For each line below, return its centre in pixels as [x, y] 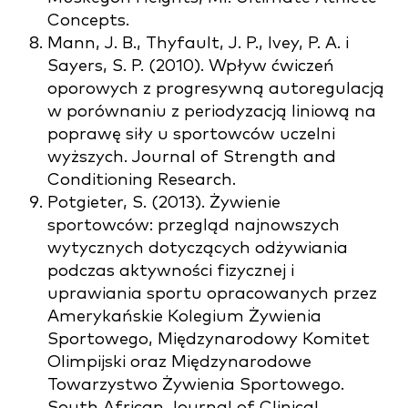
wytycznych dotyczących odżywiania [198, 249]
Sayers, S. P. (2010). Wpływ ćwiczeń [191, 66]
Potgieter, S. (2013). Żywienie [164, 203]
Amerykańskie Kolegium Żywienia [184, 317]
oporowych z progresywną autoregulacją [216, 89]
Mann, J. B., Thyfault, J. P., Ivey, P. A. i [198, 44]
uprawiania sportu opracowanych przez [212, 294]
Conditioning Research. [142, 180]
